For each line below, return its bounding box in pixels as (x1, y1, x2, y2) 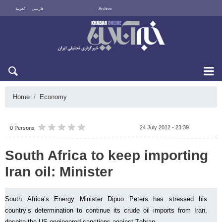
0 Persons (10, 125, 35, 131)
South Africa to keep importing (5, 148, 208, 163)
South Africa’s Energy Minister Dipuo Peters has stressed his (5, 195, 207, 203)
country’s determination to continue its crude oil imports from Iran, (5, 207, 207, 214)
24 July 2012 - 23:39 (139, 124, 189, 130)
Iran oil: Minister (5, 164, 113, 179)
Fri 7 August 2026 (166, 21, 207, 26)
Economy (40, 93, 67, 101)
